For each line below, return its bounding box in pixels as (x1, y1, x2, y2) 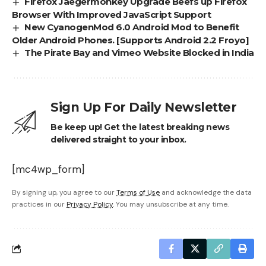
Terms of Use (116, 187, 160, 197)
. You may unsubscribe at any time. (113, 199, 229, 209)
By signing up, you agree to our (12, 187, 116, 197)
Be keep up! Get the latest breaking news (50, 121, 229, 132)
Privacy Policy (66, 199, 113, 209)
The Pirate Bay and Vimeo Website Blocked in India (24, 46, 254, 58)
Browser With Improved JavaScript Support (12, 8, 211, 20)
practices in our (12, 199, 66, 209)
